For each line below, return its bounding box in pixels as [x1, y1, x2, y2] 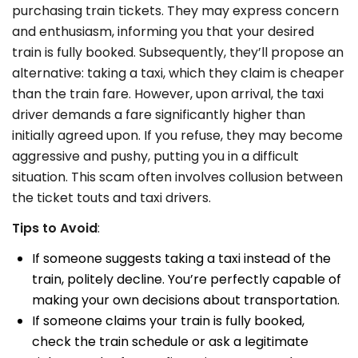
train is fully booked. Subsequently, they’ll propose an [12, 43, 344, 62]
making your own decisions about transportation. [32, 291, 340, 310]
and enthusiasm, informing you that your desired [12, 22, 314, 42]
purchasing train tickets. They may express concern [12, 2, 339, 21]
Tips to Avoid [12, 219, 97, 238]
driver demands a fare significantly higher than [12, 105, 305, 125]
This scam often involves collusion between [71, 168, 343, 187]
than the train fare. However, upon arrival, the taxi [12, 85, 324, 104]
